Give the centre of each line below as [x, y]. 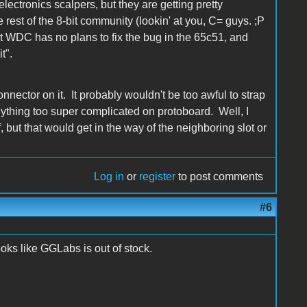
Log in [109, 176]
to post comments [220, 176]
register [158, 176]
